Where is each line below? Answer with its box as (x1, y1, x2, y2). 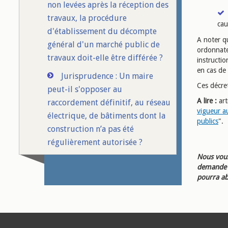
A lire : (197, 97, 219, 105)
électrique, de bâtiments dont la (47, 111, 165, 121)
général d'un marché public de (47, 40, 160, 49)
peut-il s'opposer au (47, 84, 122, 94)
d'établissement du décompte (47, 26, 157, 36)
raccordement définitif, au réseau (47, 98, 170, 107)
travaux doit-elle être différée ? (47, 53, 163, 63)
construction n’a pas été (47, 124, 134, 134)
